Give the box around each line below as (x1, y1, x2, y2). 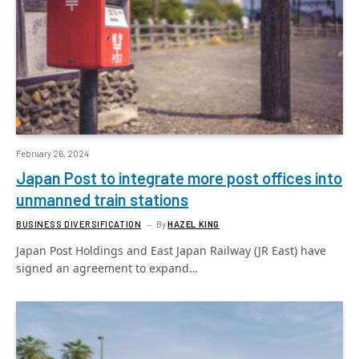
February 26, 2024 (16, 147, 89, 159)
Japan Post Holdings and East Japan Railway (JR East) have (16, 242, 326, 258)
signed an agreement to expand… (16, 260, 198, 276)
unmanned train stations (16, 189, 188, 209)
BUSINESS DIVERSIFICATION (16, 218, 142, 229)
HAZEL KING (167, 218, 220, 229)
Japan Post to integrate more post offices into (16, 167, 342, 188)
